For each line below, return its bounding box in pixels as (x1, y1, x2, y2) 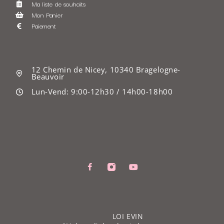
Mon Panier (31, 9, 62, 19)
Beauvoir (31, 71, 64, 81)
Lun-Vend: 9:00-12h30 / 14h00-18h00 (31, 86, 173, 96)
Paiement (31, 20, 56, 30)
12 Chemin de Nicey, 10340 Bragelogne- (31, 64, 180, 74)
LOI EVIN (112, 211, 143, 221)
